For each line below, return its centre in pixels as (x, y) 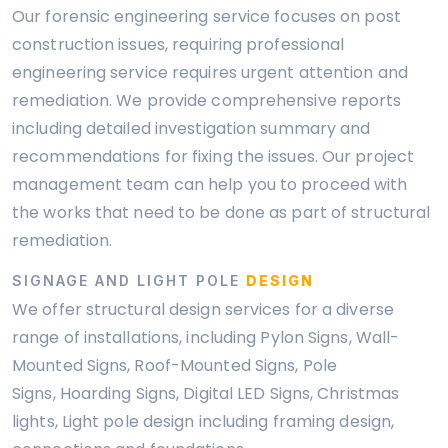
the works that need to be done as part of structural (221, 212)
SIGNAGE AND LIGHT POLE (129, 280)
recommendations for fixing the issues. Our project (213, 156)
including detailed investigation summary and (191, 128)
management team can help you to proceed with (210, 184)
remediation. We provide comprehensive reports (207, 100)
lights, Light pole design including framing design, (203, 421)
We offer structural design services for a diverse (203, 309)
